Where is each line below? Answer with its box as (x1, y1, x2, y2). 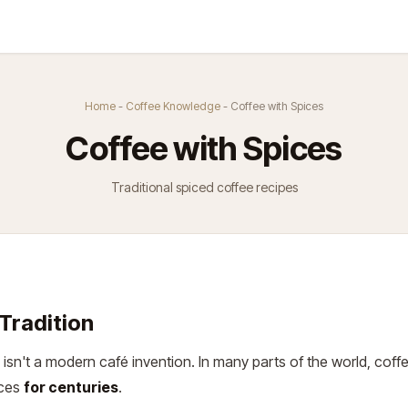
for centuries (24, 378, 118, 396)
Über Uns (56, 19, 110, 34)
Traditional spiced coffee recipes (110, 179, 298, 195)
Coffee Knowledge (126, 99, 220, 113)
